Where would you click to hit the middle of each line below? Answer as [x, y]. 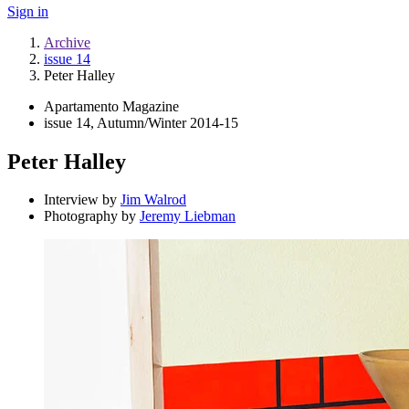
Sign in [28, 11]
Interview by [82, 200]
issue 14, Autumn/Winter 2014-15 [141, 122]
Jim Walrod [153, 200]
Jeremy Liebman [188, 216]
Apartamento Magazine [111, 106]
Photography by [92, 216]
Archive [67, 42]
